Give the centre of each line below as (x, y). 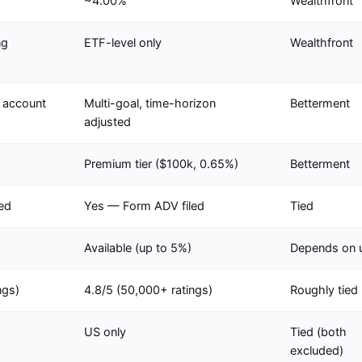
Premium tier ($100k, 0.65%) (161, 164)
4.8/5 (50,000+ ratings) (148, 290)
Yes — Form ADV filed (144, 206)
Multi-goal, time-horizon (150, 104)
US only (105, 333)
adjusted (107, 122)
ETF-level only (123, 43)
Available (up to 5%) (138, 248)
